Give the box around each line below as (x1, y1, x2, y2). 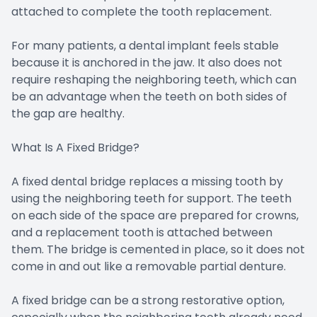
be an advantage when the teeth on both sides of (11, 88, 287, 105)
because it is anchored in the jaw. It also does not (11, 54, 282, 71)
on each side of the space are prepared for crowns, (11, 207, 299, 224)
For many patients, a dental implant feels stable (11, 38, 279, 54)
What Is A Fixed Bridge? (11, 139, 139, 156)
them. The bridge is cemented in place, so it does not (11, 241, 305, 258)
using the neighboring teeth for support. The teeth (11, 190, 292, 207)
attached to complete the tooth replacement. (11, 4, 272, 21)
